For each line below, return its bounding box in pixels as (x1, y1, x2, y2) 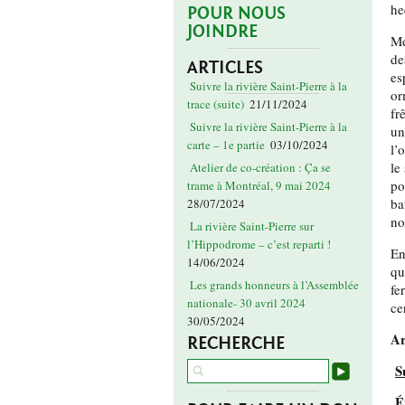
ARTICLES (187, 57, 263, 79)
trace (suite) (187, 96, 244, 113)
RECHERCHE (187, 333, 285, 354)
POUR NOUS (187, 3, 286, 24)
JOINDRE (187, 21, 258, 42)
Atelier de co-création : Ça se (190, 159, 331, 176)
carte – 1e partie (187, 137, 265, 154)
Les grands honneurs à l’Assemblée (190, 277, 359, 294)
